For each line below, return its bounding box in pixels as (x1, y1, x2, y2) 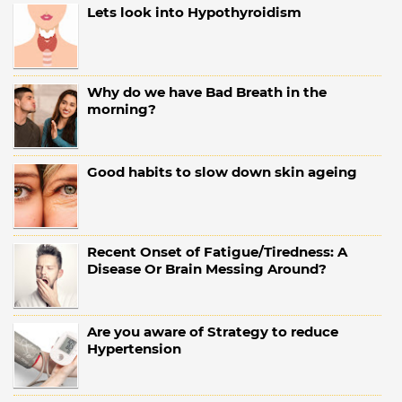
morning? (87, 100, 156, 118)
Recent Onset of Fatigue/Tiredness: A (87, 243, 347, 261)
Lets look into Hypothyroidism (87, 4, 301, 22)
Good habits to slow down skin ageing (87, 163, 357, 181)
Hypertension (87, 340, 181, 358)
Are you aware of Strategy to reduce (87, 323, 338, 341)
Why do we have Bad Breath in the (87, 83, 327, 101)
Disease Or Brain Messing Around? (87, 260, 327, 278)
